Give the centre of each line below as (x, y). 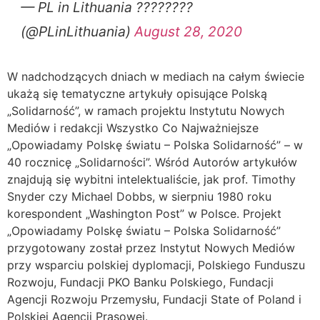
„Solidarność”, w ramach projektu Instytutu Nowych (146, 110)
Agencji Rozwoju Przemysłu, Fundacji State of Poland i (154, 299)
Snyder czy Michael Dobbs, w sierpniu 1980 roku (139, 196)
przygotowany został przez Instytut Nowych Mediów (151, 247)
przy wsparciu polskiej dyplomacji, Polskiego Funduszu (156, 265)
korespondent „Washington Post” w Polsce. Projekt (144, 213)
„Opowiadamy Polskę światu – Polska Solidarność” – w (155, 145)
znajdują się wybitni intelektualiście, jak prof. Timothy (151, 179)
